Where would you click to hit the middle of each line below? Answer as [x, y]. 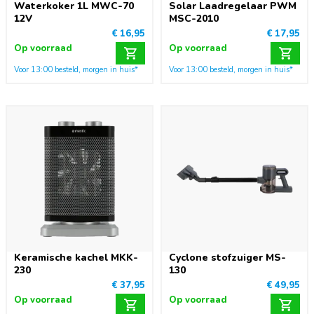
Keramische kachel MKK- [76, 258]
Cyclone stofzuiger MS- [227, 258]
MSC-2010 [194, 19]
